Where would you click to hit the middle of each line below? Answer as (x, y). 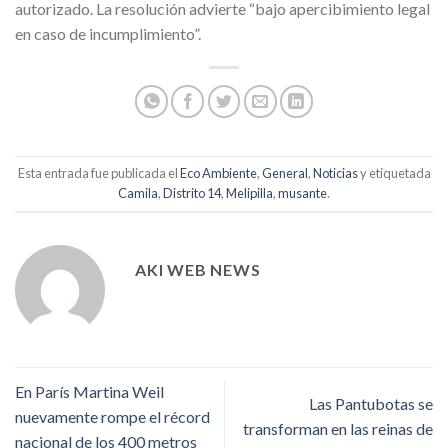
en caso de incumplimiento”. (108, 33)
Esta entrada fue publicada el (98, 172)
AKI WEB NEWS (198, 269)
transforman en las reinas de (338, 429)
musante (302, 192)
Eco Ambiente (218, 172)
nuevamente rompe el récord (112, 416)
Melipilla (249, 192)
